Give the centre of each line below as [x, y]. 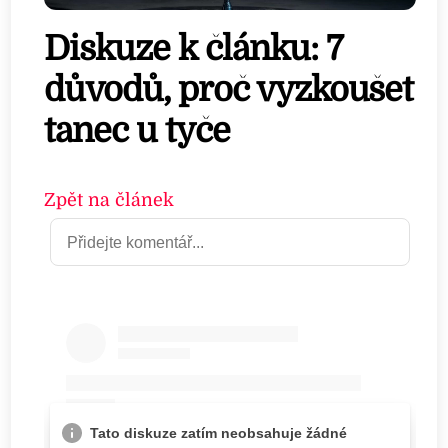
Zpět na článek [108, 199]
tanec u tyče [136, 131]
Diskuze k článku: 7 [193, 49]
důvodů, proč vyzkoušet [228, 90]
